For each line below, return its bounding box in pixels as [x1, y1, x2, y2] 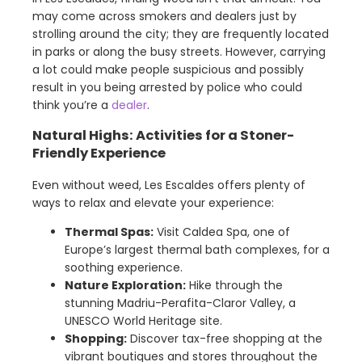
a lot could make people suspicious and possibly [32, 61, 304, 78]
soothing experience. [65, 259, 183, 276]
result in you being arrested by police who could [32, 78, 302, 95]
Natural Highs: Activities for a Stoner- [32, 126, 294, 145]
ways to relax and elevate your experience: [32, 194, 274, 211]
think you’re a [32, 96, 112, 113]
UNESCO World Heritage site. [65, 312, 222, 329]
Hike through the [186, 276, 283, 293]
